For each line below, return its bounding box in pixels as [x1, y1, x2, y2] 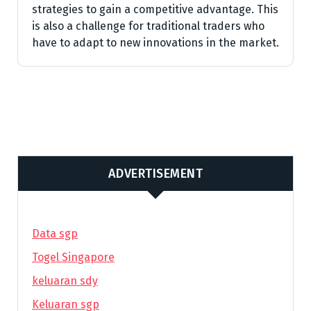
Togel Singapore [32, 251, 115, 264]
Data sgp [32, 227, 78, 240]
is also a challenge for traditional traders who [32, 19, 264, 33]
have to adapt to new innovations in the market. [32, 36, 279, 49]
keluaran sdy [32, 274, 98, 287]
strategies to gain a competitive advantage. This [32, 3, 278, 16]
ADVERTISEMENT [108, 165, 203, 181]
